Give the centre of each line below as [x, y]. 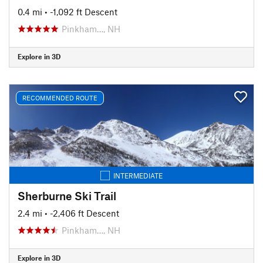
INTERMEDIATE [138, 175]
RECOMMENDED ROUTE [60, 98]
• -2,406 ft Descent [82, 213]
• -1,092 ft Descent [81, 11]
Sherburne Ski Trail [67, 195]
